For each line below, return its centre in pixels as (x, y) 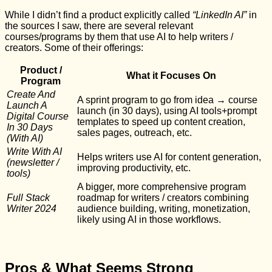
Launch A (27, 106)
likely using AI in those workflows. (149, 220)
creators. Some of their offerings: (74, 48)
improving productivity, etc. (134, 168)
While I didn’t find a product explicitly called (99, 15)
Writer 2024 (32, 209)
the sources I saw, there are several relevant (99, 26)
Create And (31, 95)
